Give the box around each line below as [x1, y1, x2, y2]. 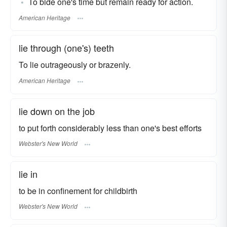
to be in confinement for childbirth [19, 184, 137, 197]
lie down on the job [19, 104, 95, 118]
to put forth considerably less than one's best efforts [19, 122, 202, 134]
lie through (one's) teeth [19, 41, 114, 55]
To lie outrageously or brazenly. [19, 59, 131, 71]
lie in [19, 167, 37, 180]
